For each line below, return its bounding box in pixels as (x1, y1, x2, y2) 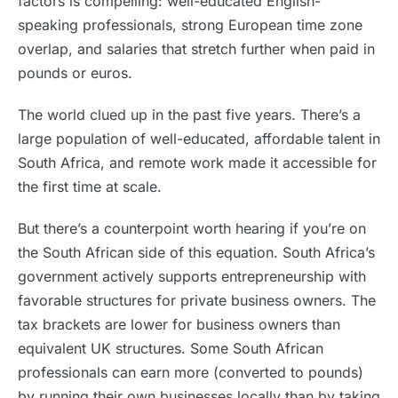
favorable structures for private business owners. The (18, 291, 376, 309)
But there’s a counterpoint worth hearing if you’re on (18, 219, 366, 237)
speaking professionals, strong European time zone (18, 16, 362, 34)
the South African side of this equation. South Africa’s (18, 243, 375, 261)
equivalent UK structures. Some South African (18, 339, 323, 357)
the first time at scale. (18, 178, 162, 195)
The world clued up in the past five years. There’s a (18, 106, 361, 123)
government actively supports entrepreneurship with (18, 267, 366, 285)
